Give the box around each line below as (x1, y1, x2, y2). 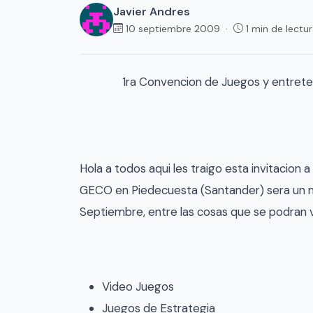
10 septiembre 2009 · (126, 22, 233, 35)
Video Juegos (102, 279, 174, 295)
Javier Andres (113, 3, 190, 19)
